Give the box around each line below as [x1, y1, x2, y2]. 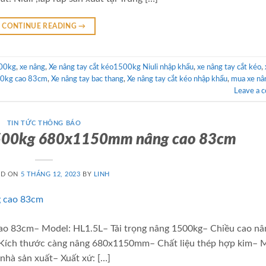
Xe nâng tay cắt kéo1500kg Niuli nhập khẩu [49, 63, 194, 71]
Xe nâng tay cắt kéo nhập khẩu [127, 75, 227, 83]
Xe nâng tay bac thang [51, 75, 123, 83]
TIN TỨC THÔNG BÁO [7, 120, 81, 127]
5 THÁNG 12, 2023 [20, 171, 81, 178]
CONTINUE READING [2, 23, 79, 30]
